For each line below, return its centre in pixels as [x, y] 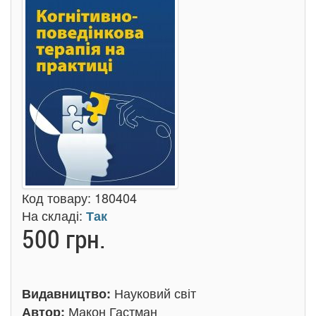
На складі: [54, 215]
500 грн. [64, 238]
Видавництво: [68, 293]
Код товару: [58, 197]
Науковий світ [155, 293]
